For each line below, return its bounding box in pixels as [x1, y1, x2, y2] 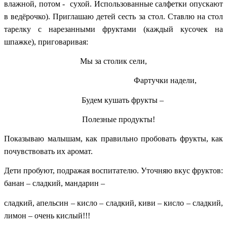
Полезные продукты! [72, 115, 155, 124]
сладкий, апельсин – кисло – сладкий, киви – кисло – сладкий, [4, 198, 223, 207]
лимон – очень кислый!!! [4, 211, 90, 220]
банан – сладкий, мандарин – [4, 179, 105, 188]
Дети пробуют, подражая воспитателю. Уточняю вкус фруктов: [4, 166, 223, 175]
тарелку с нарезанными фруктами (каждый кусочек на [4, 24, 223, 33]
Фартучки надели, [4, 76, 197, 85]
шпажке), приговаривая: [4, 37, 88, 46]
